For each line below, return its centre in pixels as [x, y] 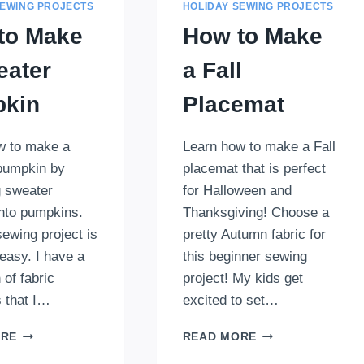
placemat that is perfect [254, 169]
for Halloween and [237, 191]
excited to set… [230, 301]
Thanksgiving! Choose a [256, 213]
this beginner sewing [245, 257]
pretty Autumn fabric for [254, 235]
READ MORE [219, 337]
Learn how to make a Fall [259, 147]
